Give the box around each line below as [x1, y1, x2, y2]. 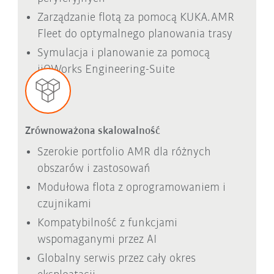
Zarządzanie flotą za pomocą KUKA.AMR [37, 12, 234, 24]
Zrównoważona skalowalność [24, 125, 160, 137]
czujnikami [37, 198, 91, 210]
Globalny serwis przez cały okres [37, 252, 196, 265]
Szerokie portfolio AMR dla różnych [37, 146, 211, 158]
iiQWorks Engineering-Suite [37, 64, 175, 76]
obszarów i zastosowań [37, 162, 150, 175]
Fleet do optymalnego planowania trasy [37, 28, 232, 41]
